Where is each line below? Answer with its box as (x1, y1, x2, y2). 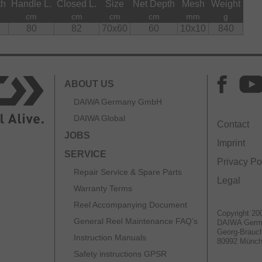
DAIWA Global (74, 113, 125, 123)
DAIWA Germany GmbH (74, 97, 162, 107)
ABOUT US (64, 79, 114, 89)
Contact (217, 119, 249, 130)
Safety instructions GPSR (74, 249, 167, 259)
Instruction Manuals (74, 233, 146, 243)
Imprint (217, 138, 245, 149)
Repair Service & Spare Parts (74, 167, 182, 177)
